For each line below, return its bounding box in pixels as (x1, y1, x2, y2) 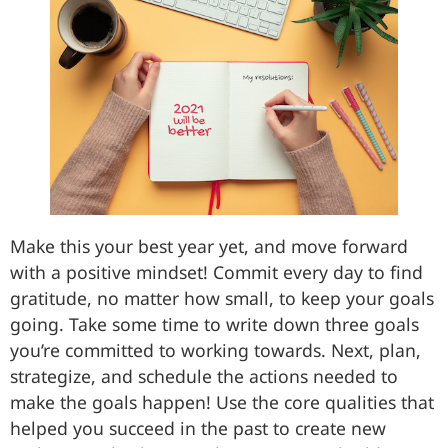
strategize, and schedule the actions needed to (10, 363, 398, 388)
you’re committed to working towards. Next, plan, (10, 337, 421, 362)
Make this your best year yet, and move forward (10, 233, 408, 258)
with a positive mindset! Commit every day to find (10, 259, 423, 284)
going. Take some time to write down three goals (10, 311, 419, 336)
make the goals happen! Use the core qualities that (10, 389, 434, 414)
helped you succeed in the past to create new (10, 415, 386, 440)
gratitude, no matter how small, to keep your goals (10, 285, 434, 310)
